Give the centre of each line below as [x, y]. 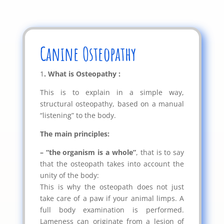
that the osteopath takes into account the [112, 163]
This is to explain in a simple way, [112, 92]
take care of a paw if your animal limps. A [112, 198]
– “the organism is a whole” [88, 152]
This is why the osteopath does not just [112, 186]
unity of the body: [69, 175]
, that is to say [160, 152]
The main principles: [74, 133]
